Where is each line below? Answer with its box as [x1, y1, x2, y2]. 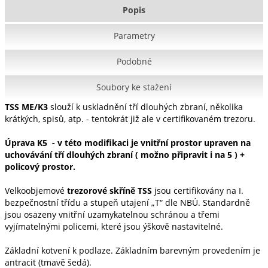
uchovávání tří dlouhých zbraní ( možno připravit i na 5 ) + [5, 149, 245, 160]
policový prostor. [5, 161, 75, 172]
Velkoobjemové [5, 185, 67, 196]
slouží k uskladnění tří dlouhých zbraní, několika [50, 101, 243, 112]
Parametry [113, 30, 155, 41]
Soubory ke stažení [96, 81, 172, 93]
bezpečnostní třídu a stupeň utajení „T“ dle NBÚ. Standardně [5, 197, 250, 208]
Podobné [116, 56, 152, 67]
